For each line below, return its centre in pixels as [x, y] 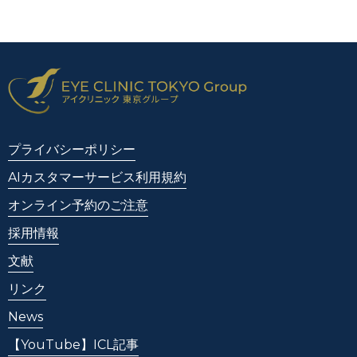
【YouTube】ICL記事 [73, 344]
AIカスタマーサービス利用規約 [97, 177]
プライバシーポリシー [72, 149]
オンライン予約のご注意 [78, 205]
